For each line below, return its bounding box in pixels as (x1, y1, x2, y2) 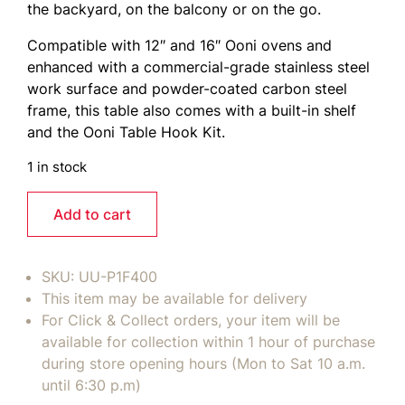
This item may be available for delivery (42, 288, 307, 307)
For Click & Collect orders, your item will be (42, 310, 340, 329)
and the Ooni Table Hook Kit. (27, 122, 225, 141)
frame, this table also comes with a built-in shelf (27, 100, 356, 119)
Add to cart (53, 204, 131, 223)
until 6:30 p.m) (42, 375, 141, 394)
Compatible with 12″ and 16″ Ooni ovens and (27, 35, 332, 54)
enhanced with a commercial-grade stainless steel (27, 57, 370, 76)
